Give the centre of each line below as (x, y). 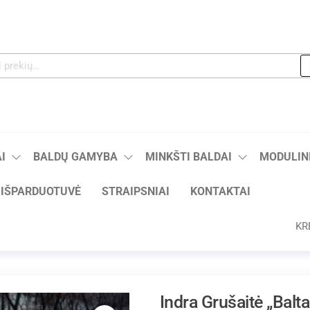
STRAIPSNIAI (136, 191)
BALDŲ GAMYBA (75, 156)
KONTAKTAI (220, 191)
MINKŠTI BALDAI (189, 156)
